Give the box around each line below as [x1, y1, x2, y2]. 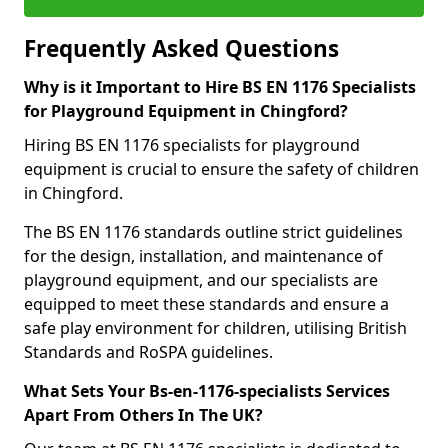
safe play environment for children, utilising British [24, 317, 407, 339]
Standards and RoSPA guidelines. [24, 341, 273, 363]
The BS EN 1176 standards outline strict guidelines [24, 221, 403, 243]
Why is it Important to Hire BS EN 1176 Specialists [24, 76, 416, 98]
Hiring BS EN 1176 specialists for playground [24, 134, 360, 156]
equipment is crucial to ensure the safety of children [24, 158, 419, 180]
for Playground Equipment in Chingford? [24, 100, 348, 122]
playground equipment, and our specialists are [24, 269, 378, 291]
